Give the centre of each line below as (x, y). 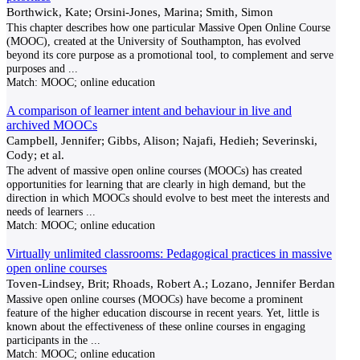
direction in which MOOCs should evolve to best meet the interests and (168, 198)
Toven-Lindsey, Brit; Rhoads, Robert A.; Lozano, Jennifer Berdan (171, 283)
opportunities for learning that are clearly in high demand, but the (156, 184)
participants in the (47, 340)
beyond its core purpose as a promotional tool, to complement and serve (170, 55)
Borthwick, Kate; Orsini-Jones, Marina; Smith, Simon (140, 12)
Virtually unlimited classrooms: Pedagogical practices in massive (169, 254)
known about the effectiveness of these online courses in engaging (156, 326)
